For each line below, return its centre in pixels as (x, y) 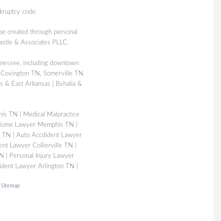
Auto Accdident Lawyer (49, 135)
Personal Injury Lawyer (42, 156)
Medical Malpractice (51, 114)
